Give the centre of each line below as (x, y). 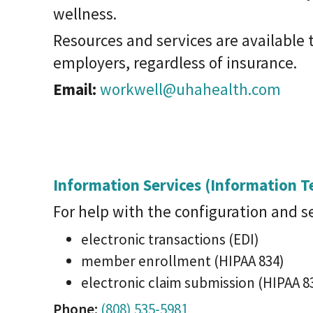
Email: (75, 89)
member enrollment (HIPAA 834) (183, 261)
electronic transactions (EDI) (170, 239)
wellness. (85, 14)
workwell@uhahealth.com (190, 89)
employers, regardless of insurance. (175, 63)
